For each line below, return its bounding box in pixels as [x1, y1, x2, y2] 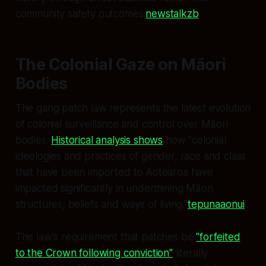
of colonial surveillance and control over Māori [15, 118, 228, 130]
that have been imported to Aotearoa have [15, 166, 213, 178]
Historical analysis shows [51, 134, 163, 146]
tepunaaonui [187, 198, 245, 210]
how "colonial [163, 134, 226, 146]
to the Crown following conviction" [15, 246, 173, 259]
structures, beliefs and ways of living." [15, 198, 188, 210]
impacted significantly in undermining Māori [15, 182, 213, 194]
